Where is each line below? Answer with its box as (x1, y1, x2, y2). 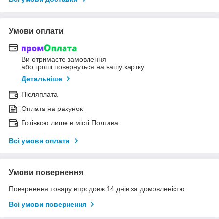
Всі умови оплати (9, 137, 70, 145)
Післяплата (22, 90, 58, 99)
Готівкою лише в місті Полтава (22, 119, 118, 127)
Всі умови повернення (9, 200, 86, 209)
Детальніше (22, 75, 62, 83)
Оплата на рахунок (22, 105, 83, 113)
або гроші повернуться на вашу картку (22, 63, 144, 71)
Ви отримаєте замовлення (22, 55, 106, 64)
